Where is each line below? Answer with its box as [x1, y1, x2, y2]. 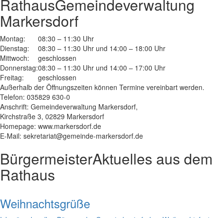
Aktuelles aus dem [92, 147, 213, 169]
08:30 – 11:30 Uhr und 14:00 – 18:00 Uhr [38, 43, 165, 53]
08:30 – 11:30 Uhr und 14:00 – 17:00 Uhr [38, 62, 165, 73]
